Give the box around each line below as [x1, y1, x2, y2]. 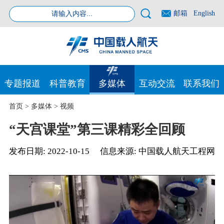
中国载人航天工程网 [138, 146, 215, 156]
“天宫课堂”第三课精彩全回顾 [8, 122, 185, 137]
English [193, 8, 215, 17]
